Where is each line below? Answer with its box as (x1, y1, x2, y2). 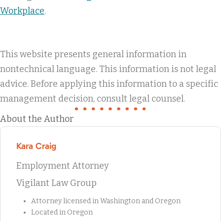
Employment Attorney (16, 160, 109, 171)
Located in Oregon (31, 208, 93, 217)
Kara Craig (16, 140, 56, 151)
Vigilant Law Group (16, 177, 97, 188)
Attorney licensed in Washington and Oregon (31, 196, 181, 205)
